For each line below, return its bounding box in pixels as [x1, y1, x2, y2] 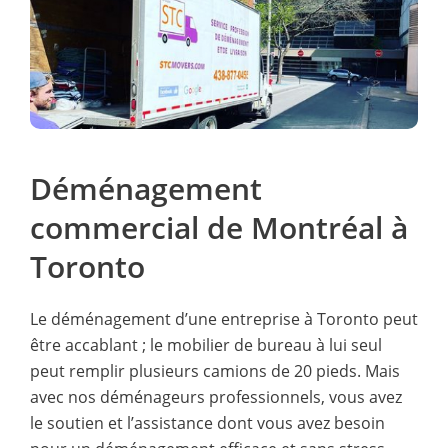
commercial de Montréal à [30, 206, 408, 248]
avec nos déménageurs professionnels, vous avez [30, 385, 402, 408]
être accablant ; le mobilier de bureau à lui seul [30, 333, 382, 356]
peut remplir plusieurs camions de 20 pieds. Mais [30, 359, 400, 382]
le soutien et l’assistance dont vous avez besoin [30, 411, 385, 434]
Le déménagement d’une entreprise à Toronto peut [30, 307, 418, 330]
